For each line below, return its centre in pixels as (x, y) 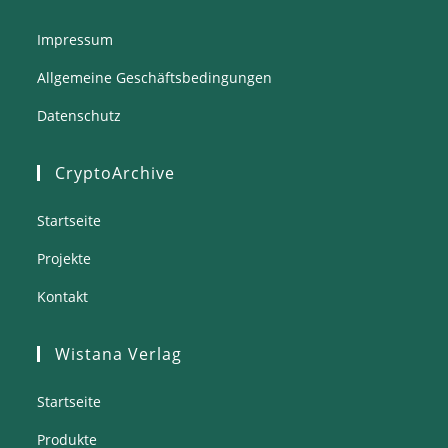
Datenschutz (79, 115)
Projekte (64, 258)
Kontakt (63, 296)
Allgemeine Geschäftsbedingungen (155, 77)
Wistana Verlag (119, 354)
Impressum (75, 39)
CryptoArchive (115, 173)
